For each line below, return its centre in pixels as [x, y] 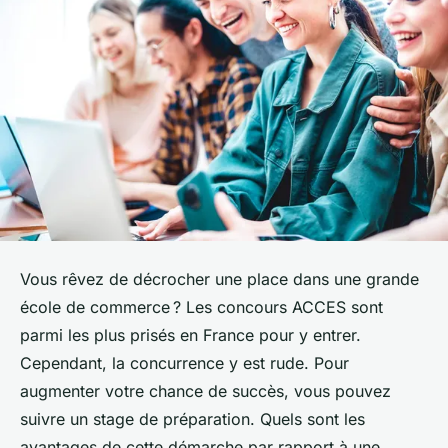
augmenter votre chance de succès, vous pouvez [205, 391]
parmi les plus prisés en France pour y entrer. [190, 335]
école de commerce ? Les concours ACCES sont [201, 307]
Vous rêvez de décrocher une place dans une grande [219, 279]
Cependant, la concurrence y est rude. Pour [184, 363]
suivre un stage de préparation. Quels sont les [192, 419]
